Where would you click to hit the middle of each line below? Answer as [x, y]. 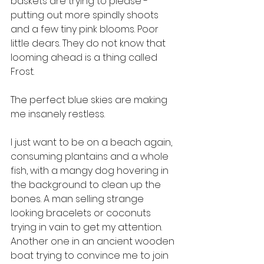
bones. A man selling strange [78, 199]
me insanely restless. [59, 114]
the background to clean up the [87, 185]
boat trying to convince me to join [91, 255]
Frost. [24, 72]
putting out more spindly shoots [86, 15]
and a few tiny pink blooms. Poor [86, 29]
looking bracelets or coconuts [82, 213]
